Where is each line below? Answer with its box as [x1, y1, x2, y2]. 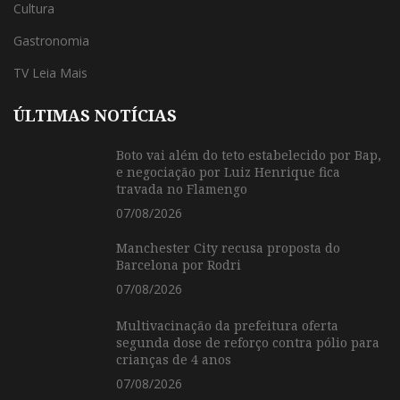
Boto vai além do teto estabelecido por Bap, [116, 146, 381, 163]
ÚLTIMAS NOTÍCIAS [13, 104, 177, 126]
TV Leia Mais [13, 64, 87, 81]
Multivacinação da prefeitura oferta [116, 317, 338, 334]
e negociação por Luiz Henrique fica [116, 163, 340, 180]
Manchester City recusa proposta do [116, 239, 340, 256]
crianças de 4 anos [116, 351, 231, 368]
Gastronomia [13, 32, 89, 49]
